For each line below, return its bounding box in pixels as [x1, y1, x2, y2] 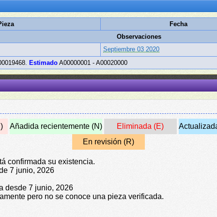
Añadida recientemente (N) [9, 122, 102, 130]
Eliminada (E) [117, 122, 164, 130]
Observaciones [116, 33, 161, 40]
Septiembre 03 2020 [103, 46, 160, 53]
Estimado [29, 59, 58, 66]
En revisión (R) [83, 138, 134, 146]
